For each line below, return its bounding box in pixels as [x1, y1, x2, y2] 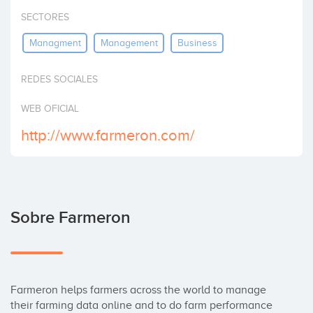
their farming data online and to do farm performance [10, 299, 272, 312]
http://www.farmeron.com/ [21, 126, 195, 144]
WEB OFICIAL [21, 103, 79, 114]
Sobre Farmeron [10, 208, 131, 228]
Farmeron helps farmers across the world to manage [10, 284, 266, 296]
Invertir [14, 8, 44, 20]
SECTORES [21, 12, 69, 22]
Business [177, 37, 217, 48]
